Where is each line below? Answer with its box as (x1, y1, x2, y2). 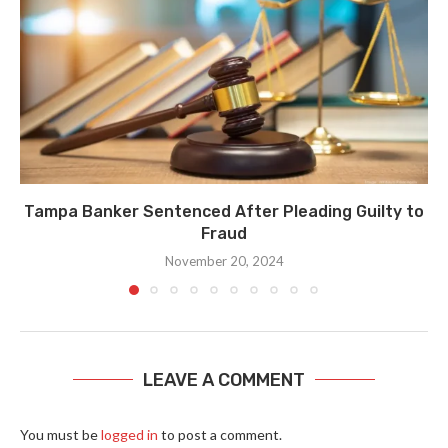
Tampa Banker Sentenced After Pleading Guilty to (24, 201, 424, 221)
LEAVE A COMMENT (143, 368, 305, 391)
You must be (20, 425, 101, 443)
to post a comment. (158, 425, 282, 443)
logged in (101, 425, 158, 443)
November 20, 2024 (164, 252, 284, 269)
